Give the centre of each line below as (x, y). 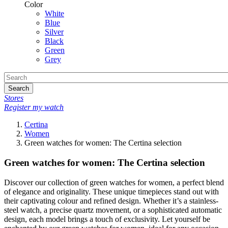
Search (19, 89)
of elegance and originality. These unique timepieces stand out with (111, 191)
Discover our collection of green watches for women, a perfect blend (114, 182)
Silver (54, 32)
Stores (14, 98)
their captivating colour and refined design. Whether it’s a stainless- (111, 201)
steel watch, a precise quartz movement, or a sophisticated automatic (113, 210)
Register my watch (34, 107)
